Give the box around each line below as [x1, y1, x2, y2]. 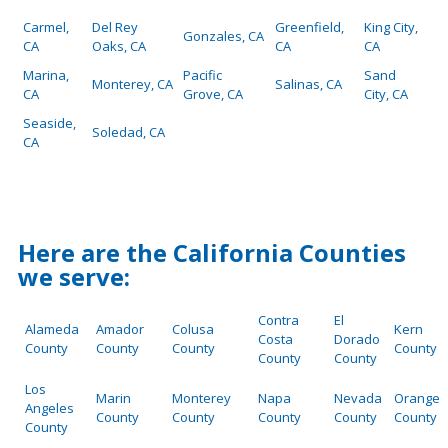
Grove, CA [183, 85, 243, 104]
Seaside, [23, 114, 76, 133]
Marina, [23, 66, 69, 85]
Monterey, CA [92, 75, 173, 94]
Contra [258, 311, 299, 330]
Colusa [172, 320, 214, 339]
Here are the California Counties [18, 236, 406, 270]
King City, [364, 18, 418, 37]
